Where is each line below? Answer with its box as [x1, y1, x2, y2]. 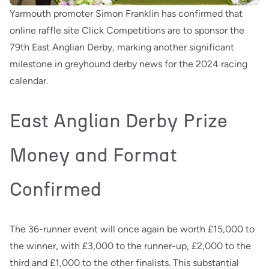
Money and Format [10, 143, 177, 166]
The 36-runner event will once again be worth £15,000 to [10, 223, 255, 235]
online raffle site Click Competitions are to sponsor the [10, 24, 244, 36]
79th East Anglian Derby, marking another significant [10, 41, 234, 53]
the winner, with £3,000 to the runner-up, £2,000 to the [10, 240, 251, 252]
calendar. [10, 74, 48, 86]
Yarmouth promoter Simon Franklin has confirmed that [10, 7, 243, 19]
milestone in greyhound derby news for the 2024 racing [10, 58, 247, 70]
